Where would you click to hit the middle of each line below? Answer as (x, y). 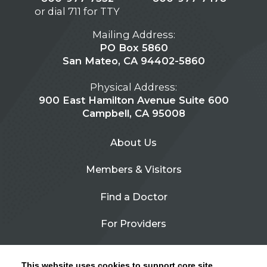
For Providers (133, 223)
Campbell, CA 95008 (133, 113)
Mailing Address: (133, 34)
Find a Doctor (133, 196)
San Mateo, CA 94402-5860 (133, 60)
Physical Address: (133, 87)
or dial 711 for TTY (77, 12)
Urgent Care (133, 251)
